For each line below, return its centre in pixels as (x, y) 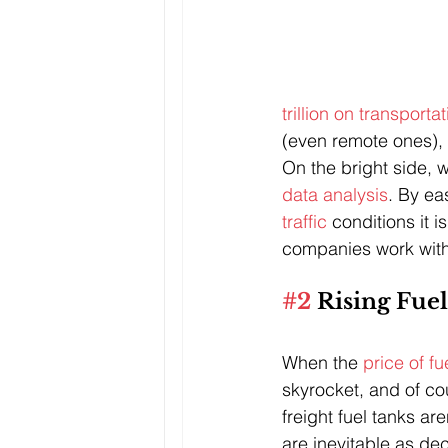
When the (322, 362)
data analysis (335, 194)
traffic (307, 221)
